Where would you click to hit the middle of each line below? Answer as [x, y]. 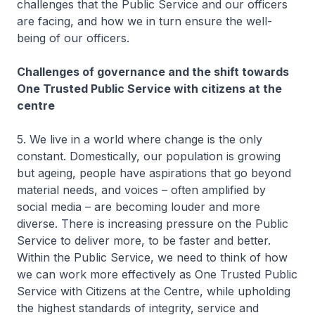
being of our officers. [73, 38]
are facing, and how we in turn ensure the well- [144, 21]
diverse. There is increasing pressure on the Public [153, 224]
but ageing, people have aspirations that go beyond [154, 173]
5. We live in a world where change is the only [140, 139]
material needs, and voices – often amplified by [141, 190]
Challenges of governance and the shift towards [153, 72]
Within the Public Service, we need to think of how [152, 257]
